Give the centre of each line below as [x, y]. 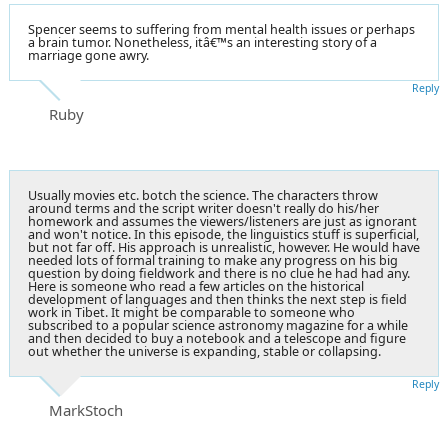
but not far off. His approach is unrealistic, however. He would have [224, 247]
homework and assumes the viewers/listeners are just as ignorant [222, 221]
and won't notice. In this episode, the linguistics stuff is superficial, [223, 234]
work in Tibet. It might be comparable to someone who [191, 312]
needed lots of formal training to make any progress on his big [213, 260]
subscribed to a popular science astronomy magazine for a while [218, 325]
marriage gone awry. [88, 55]
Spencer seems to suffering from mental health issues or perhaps [221, 29]
